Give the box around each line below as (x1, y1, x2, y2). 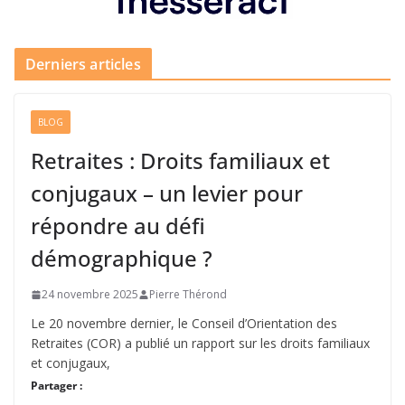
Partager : (31, 378, 82, 394)
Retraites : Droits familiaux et (31, 146, 330, 176)
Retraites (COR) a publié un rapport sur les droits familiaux (31, 334, 370, 353)
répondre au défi (31, 211, 205, 241)
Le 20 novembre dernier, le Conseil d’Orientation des (31, 315, 337, 333)
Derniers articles (25, 54, 141, 75)
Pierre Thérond (149, 287, 227, 303)
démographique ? (31, 243, 212, 274)
